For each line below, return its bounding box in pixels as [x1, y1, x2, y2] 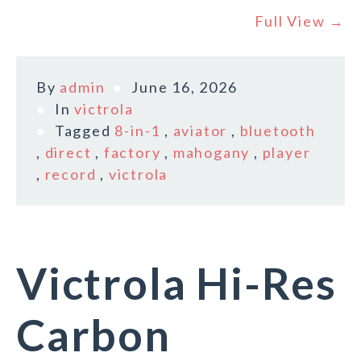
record [44, 165, 97, 184]
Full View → [255, 12, 345, 31]
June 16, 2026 [131, 78, 238, 97]
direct [44, 143, 92, 162]
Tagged [54, 122, 115, 140]
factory [103, 143, 161, 162]
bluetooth [239, 122, 316, 140]
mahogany [172, 143, 251, 162]
